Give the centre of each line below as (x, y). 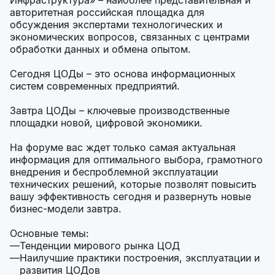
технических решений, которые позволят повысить (133, 184)
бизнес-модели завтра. (66, 209)
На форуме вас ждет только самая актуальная (123, 148)
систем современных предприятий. (95, 86)
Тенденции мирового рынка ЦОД (100, 246)
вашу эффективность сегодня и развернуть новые (130, 197)
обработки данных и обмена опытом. (100, 49)
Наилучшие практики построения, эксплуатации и (140, 258)
